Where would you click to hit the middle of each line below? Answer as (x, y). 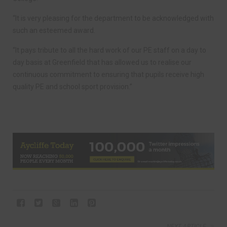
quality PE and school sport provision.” (72, 86)
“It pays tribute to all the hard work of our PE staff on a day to (109, 50)
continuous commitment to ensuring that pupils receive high (108, 74)
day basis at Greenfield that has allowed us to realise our (102, 62)
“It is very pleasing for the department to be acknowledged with (113, 18)
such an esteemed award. (54, 30)
